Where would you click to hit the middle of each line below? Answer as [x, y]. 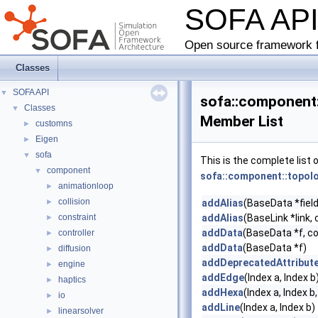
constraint [77, 217]
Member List [242, 121]
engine [72, 264]
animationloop [86, 186]
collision [74, 202]
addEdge [223, 278]
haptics [72, 280]
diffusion [75, 248]
